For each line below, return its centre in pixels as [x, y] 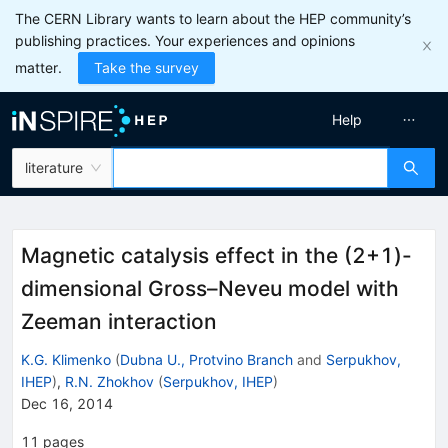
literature [54, 167]
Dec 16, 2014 [67, 403]
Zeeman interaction [119, 321]
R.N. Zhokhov [109, 381]
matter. [38, 67]
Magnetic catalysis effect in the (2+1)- [216, 255]
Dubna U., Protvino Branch [206, 359]
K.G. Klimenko [66, 359]
